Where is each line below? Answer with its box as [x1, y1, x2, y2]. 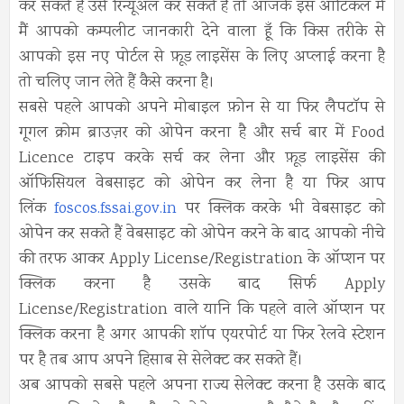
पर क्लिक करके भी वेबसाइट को [176, 197, 386, 222]
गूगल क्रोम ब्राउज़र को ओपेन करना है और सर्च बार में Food [19, 122, 385, 146]
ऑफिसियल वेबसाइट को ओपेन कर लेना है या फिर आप [19, 172, 385, 197]
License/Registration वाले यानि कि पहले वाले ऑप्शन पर [19, 298, 385, 323]
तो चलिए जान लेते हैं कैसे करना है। [19, 71, 219, 96]
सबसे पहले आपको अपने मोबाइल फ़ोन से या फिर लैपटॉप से [19, 96, 385, 121]
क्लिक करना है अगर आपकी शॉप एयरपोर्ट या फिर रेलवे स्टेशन [19, 324, 385, 348]
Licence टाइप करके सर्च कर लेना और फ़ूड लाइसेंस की [19, 147, 385, 171]
